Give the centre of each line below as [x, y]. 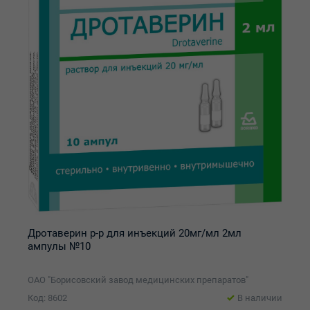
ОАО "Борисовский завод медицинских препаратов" [138, 280]
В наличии [260, 298]
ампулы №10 [59, 246]
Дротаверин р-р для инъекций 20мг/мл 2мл [135, 233]
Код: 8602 [47, 298]
